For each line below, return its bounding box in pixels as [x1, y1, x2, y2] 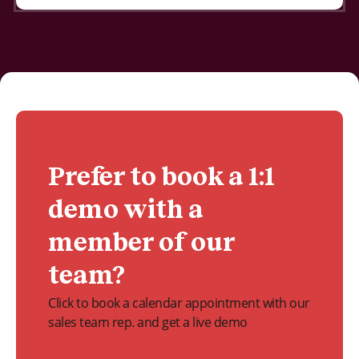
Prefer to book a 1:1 [48, 165, 275, 191]
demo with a [48, 198, 204, 224]
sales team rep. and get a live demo [48, 313, 248, 331]
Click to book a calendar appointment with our [48, 294, 310, 312]
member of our [48, 231, 235, 256]
